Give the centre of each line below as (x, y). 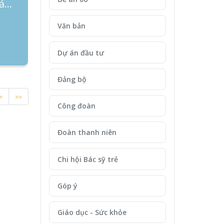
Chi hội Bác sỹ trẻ (87, 159)
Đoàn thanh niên (87, 132)
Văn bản (71, 26)
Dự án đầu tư (80, 52)
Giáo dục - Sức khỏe (92, 212)
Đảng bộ (72, 79)
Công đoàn (76, 106)
